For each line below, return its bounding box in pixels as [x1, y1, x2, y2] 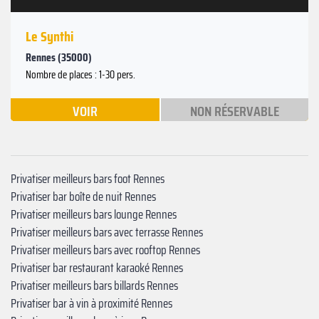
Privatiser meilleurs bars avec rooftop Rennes [11, 240, 200, 259]
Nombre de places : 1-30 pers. [26, 66, 135, 83]
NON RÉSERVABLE [189, 99, 279, 122]
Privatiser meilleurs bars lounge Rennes [11, 204, 177, 224]
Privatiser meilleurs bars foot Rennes [11, 169, 164, 188]
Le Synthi [26, 24, 73, 48]
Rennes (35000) [26, 48, 92, 66]
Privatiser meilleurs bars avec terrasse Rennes [11, 222, 203, 241]
